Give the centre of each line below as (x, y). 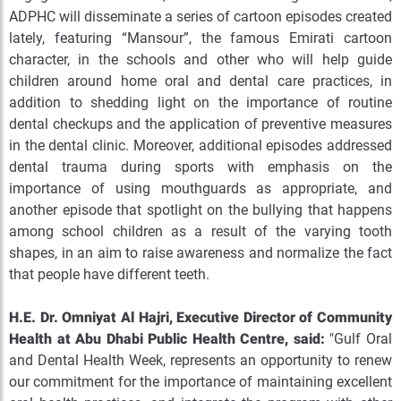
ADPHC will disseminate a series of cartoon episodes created (200, 17)
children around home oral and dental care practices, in (200, 81)
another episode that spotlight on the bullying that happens (200, 210)
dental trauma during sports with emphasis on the (200, 167)
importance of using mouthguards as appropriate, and (200, 188)
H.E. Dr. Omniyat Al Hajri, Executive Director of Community (200, 317)
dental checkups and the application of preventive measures (200, 124)
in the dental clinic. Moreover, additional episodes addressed (200, 145)
